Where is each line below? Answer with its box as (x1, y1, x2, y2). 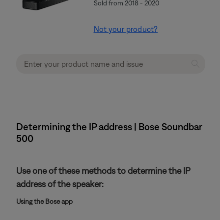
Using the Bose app (16, 197, 73, 205)
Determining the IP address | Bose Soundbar (16, 121, 202, 132)
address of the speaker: (16, 179, 104, 189)
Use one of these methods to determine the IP (16, 165, 190, 176)
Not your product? (93, 25, 158, 33)
